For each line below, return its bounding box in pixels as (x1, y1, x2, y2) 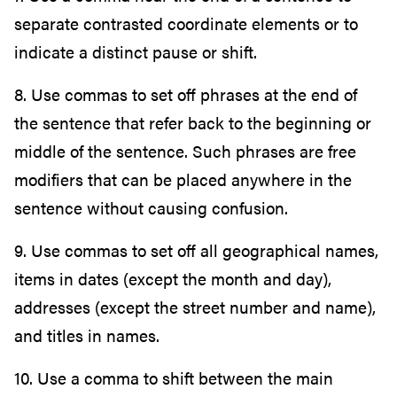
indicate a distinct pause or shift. (14, 40, 257, 65)
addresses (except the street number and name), (14, 295, 376, 320)
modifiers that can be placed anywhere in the (14, 167, 352, 192)
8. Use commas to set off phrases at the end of (14, 82, 357, 107)
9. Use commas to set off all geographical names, (14, 238, 378, 263)
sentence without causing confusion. (14, 196, 288, 221)
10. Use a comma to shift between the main (14, 366, 333, 391)
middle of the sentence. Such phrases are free (14, 139, 356, 164)
